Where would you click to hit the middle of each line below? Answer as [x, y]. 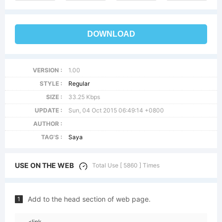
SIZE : [54, 97]
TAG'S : [52, 137]
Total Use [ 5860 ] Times [126, 165]
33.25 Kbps [84, 97]
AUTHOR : [48, 124]
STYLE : [51, 83]
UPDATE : [48, 110]
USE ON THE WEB [44, 165]
